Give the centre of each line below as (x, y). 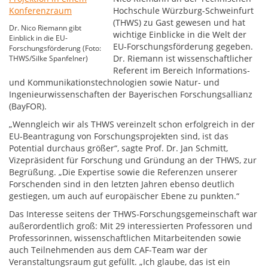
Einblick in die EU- (38, 38)
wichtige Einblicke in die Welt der (180, 34)
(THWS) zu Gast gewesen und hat (179, 22)
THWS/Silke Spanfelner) (48, 58)
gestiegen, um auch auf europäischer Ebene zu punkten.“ (124, 196)
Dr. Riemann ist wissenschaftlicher (183, 58)
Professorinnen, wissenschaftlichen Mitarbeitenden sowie (125, 238)
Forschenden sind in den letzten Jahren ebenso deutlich (122, 184)
